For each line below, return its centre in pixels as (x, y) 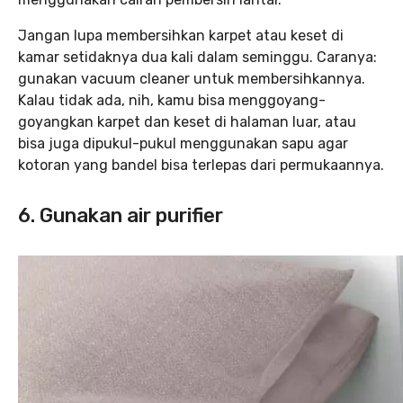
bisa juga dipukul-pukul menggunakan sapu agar (183, 143)
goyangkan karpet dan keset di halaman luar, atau (187, 122)
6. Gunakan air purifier (121, 215)
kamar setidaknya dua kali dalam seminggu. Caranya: (197, 57)
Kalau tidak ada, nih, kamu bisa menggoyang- (172, 100)
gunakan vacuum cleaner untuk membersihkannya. (192, 79)
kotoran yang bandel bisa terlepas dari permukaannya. (201, 165)
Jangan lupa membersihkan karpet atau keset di (181, 36)
